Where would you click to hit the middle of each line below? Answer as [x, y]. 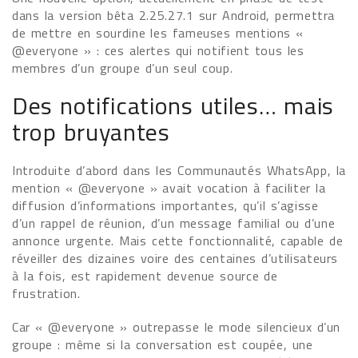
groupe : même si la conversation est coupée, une [163, 344]
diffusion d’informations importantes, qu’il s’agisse [165, 205]
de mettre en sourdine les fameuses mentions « [158, 33]
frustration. [46, 293]
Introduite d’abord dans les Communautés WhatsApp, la [179, 170]
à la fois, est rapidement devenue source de [145, 276]
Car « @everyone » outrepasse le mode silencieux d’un [177, 327]
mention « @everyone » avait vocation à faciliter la [169, 188]
